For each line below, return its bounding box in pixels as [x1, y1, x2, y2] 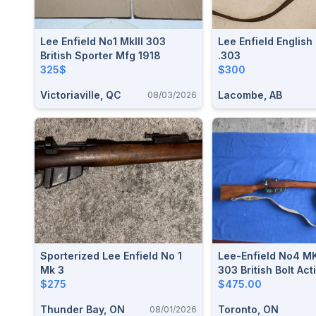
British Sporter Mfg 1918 [40, 49, 161, 61]
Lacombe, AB [218, 88, 282, 101]
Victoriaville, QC [40, 88, 121, 101]
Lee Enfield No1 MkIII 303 [40, 35, 166, 47]
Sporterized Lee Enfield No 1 [40, 250, 182, 262]
